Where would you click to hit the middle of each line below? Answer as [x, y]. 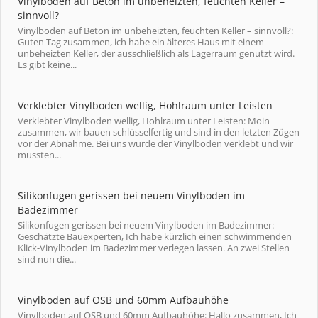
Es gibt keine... [47, 65]
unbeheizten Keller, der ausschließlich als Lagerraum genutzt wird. [156, 53]
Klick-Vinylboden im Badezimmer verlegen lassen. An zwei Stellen [154, 248]
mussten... [39, 155]
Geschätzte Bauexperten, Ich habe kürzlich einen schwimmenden [155, 236]
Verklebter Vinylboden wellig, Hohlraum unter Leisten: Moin [144, 121]
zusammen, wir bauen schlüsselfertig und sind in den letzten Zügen [159, 132]
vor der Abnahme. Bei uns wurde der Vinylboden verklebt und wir [155, 143]
